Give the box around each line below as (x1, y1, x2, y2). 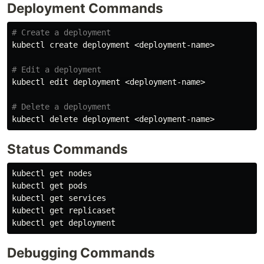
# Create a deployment (12, 27, 111, 37)
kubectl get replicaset (12, 205, 115, 215)
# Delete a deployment (12, 101, 111, 111)
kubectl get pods (12, 180, 87, 190)
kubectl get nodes (12, 168, 92, 178)
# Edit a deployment (12, 64, 101, 74)
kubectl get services (12, 193, 106, 203)
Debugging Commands (7, 244, 155, 260)
